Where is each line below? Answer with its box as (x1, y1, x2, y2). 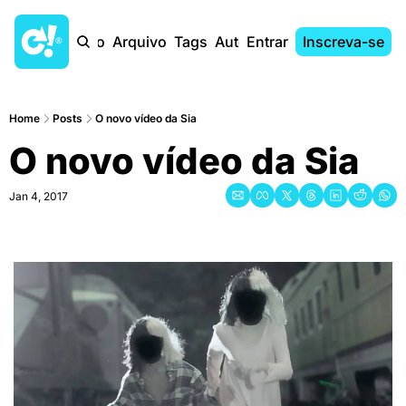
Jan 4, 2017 (9, 189, 68, 203)
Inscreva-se (303, 33, 384, 51)
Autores (215, 33, 269, 51)
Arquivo (112, 33, 167, 51)
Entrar (246, 33, 288, 51)
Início (68, 33, 105, 51)
